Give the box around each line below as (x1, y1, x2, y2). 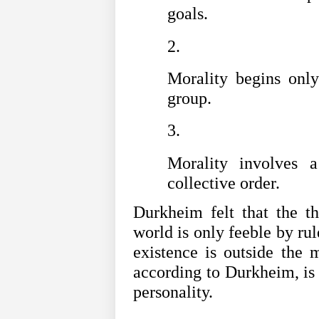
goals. (167, 4, 208, 23)
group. (167, 89, 211, 108)
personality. (133, 283, 213, 302)
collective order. (167, 173, 280, 192)
